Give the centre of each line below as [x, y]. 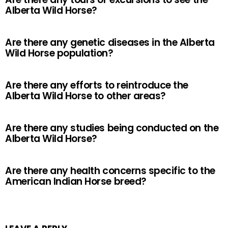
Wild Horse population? [59, 53]
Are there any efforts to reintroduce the [97, 85]
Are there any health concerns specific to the [110, 171]
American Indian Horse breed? [76, 181]
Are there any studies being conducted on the [112, 128]
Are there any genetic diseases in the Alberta [110, 42]
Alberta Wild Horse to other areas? [85, 96]
